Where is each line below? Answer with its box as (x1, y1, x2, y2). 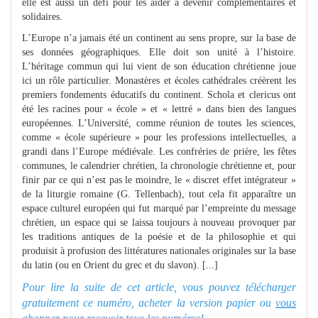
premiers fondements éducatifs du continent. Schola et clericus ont (22, 89, 296, 100)
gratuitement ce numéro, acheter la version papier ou (22, 296, 275, 309)
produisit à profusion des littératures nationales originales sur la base (22, 245, 296, 256)
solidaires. (22, 11, 62, 22)
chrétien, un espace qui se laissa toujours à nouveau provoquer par (22, 216, 296, 228)
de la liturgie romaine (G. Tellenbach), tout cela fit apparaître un (22, 188, 296, 199)
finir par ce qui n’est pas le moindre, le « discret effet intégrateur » (22, 174, 296, 185)
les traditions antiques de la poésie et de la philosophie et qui (22, 231, 296, 242)
